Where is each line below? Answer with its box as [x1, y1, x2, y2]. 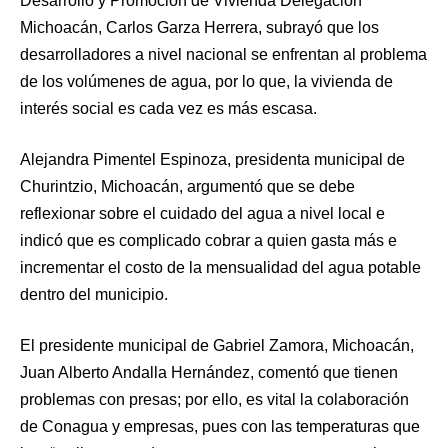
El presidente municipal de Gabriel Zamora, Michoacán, [20, 337, 414, 355]
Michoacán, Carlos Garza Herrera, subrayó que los [20, 19, 379, 37]
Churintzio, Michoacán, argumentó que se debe [20, 178, 355, 196]
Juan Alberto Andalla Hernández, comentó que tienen [20, 364, 398, 382]
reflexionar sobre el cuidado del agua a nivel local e [20, 205, 385, 223]
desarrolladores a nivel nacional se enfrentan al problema [20, 46, 427, 64]
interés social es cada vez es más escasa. [20, 100, 317, 118]
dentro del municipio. [20, 286, 168, 304]
